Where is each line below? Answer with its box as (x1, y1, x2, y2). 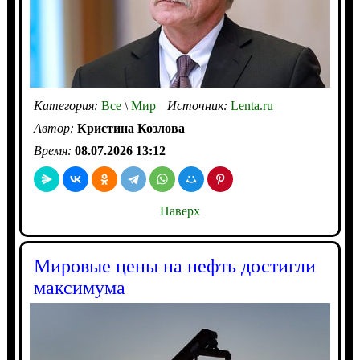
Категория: (33, 98, 101, 112)
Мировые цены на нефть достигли (33, 255, 316, 276)
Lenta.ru (230, 98, 273, 112)
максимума (33, 276, 125, 298)
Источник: (166, 98, 231, 112)
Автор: (33, 121, 77, 135)
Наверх (159, 203, 200, 218)
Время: (33, 143, 75, 157)
